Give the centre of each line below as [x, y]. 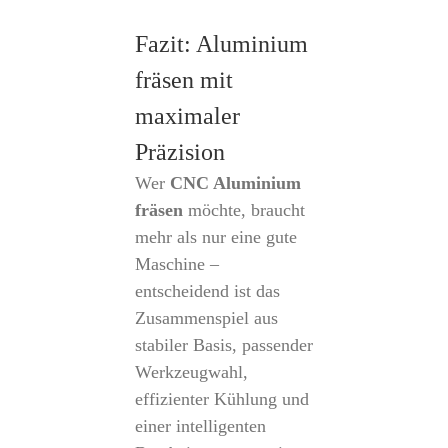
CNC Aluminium [235, 183]
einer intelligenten [200, 426]
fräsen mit [183, 80]
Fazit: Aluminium [221, 44]
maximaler [187, 116]
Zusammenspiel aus [206, 318]
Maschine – [176, 264]
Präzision [179, 152]
